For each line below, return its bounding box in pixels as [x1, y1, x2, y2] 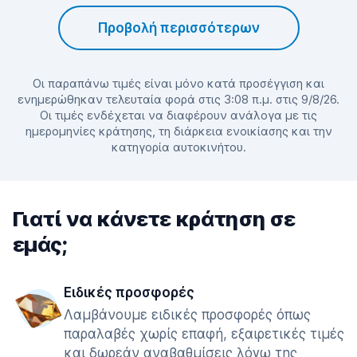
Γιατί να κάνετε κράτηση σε [13, 206, 296, 231]
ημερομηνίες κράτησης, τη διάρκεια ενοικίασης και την [25, 124, 332, 139]
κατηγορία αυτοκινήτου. [111, 139, 246, 155]
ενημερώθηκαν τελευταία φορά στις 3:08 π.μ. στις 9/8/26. [18, 92, 339, 107]
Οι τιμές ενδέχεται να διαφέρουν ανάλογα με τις [40, 108, 317, 123]
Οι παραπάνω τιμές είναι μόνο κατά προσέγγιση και [33, 76, 324, 91]
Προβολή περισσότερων [97, 20, 260, 36]
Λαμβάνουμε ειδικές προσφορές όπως [64, 307, 311, 323]
